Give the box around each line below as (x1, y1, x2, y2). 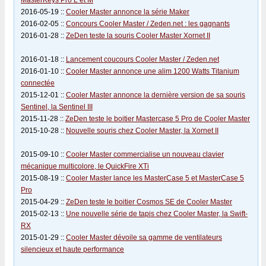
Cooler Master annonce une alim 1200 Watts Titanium (66, 67, 239, 75)
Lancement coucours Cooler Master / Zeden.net (66, 55, 219, 64)
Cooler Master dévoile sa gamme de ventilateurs (66, 233, 222, 242)
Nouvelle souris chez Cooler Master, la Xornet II (66, 126, 218, 135)
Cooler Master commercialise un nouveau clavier (66, 150, 224, 159)
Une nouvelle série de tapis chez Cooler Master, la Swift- (66, 210, 248, 218)
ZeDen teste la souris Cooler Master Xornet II (66, 31, 210, 40)
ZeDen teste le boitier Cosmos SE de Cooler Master (66, 198, 232, 206)
